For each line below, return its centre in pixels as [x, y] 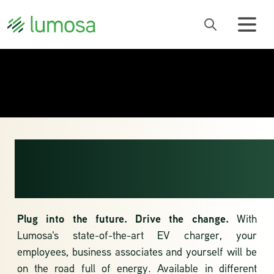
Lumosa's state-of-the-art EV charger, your [137, 235]
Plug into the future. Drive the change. [127, 219]
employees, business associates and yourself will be [137, 251]
